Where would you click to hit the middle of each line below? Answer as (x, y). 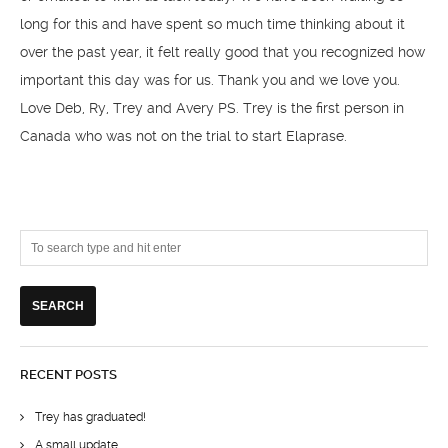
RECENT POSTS (68, 374)
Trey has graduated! (90, 417)
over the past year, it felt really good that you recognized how (222, 52)
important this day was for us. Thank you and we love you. (210, 80)
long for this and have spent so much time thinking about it (212, 24)
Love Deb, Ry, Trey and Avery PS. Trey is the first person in (212, 108)
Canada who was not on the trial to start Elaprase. (183, 136)
